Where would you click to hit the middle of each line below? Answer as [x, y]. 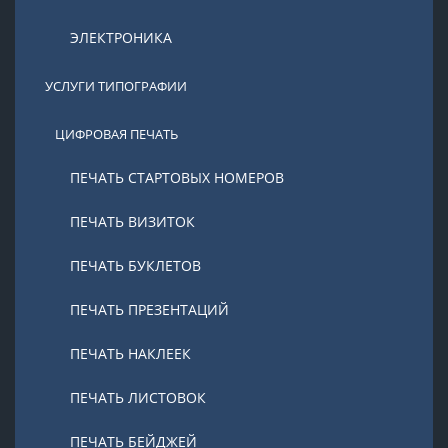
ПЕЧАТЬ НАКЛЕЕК [130, 353]
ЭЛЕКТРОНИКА [121, 37]
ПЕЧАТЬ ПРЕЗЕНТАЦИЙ [149, 309]
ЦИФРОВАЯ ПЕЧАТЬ [116, 134]
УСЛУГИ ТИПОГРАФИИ [116, 86]
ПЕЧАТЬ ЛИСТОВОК [138, 397]
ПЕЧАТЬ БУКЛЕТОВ [135, 265]
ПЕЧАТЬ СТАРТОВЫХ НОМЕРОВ [177, 177]
